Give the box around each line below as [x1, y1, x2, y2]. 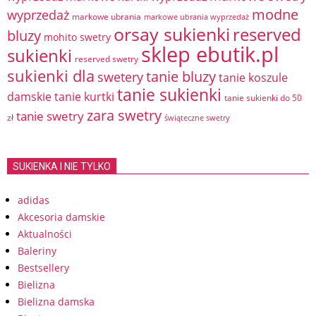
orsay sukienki [114, 22, 230, 46]
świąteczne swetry [164, 113, 230, 123]
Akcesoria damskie [18, 210, 105, 224]
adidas [18, 193, 49, 207]
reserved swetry [75, 53, 138, 65]
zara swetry [87, 105, 162, 125]
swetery [97, 68, 143, 85]
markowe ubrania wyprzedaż [144, 11, 249, 22]
